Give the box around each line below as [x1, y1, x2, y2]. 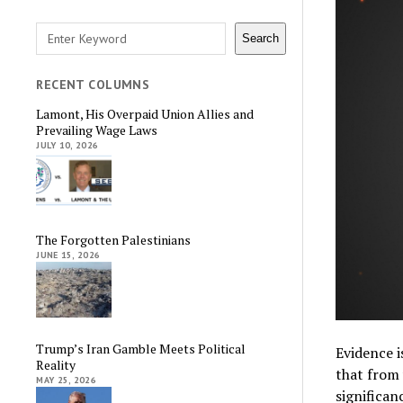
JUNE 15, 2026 [36, 248, 101, 261]
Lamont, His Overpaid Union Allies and [36, 105, 255, 123]
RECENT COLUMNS [36, 76, 150, 93]
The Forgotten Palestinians [36, 230, 192, 248]
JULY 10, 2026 [36, 139, 99, 152]
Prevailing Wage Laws [36, 121, 158, 139]
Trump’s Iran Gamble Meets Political [36, 340, 246, 358]
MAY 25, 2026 [36, 374, 96, 387]
